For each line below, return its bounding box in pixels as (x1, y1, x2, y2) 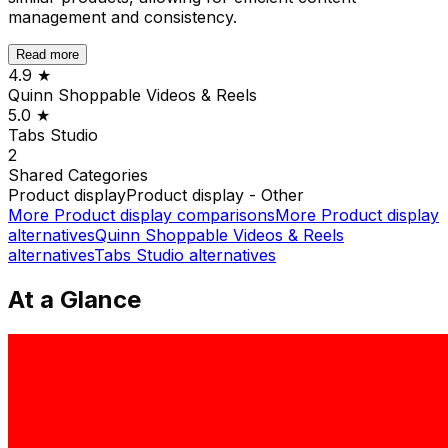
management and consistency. (8, 6, 237, 27)
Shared (8, 164, 68, 185)
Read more (16, 46, 79, 62)
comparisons (172, 204, 275, 225)
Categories (68, 164, 148, 185)
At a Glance (8, 284, 141, 314)
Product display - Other (126, 184, 304, 205)
